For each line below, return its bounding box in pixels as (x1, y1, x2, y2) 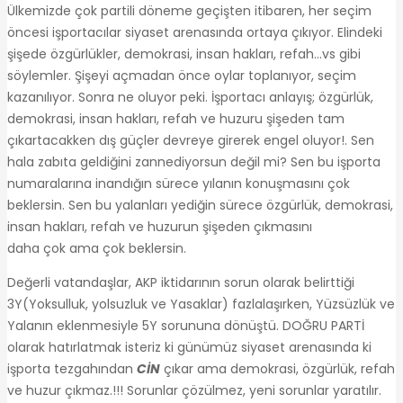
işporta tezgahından (7, 359, 137, 378)
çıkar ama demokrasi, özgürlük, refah (160, 359, 395, 378)
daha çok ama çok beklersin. (7, 238, 186, 257)
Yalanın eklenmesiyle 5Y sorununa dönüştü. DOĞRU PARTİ (7, 316, 364, 335)
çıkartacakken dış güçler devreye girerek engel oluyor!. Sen (7, 130, 374, 149)
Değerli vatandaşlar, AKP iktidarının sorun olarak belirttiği (7, 273, 354, 291)
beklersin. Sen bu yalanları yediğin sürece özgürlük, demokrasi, (7, 195, 393, 214)
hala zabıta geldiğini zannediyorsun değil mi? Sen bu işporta (7, 152, 381, 171)
